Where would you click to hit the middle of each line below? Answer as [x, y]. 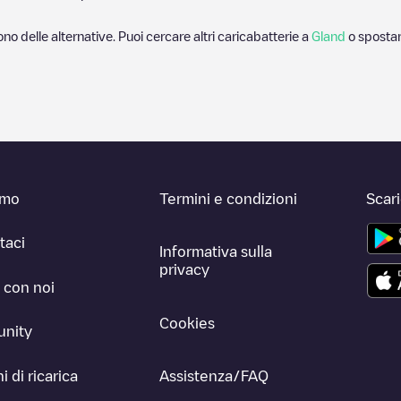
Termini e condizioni [229, 199]
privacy [185, 270]
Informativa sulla [216, 252]
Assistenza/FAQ [214, 375]
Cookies [188, 323]
